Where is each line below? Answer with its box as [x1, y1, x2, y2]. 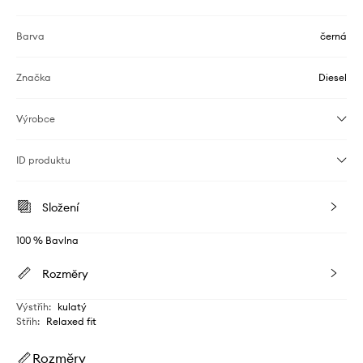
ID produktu [16, 154, 70, 166]
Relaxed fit [46, 315, 96, 327]
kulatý [58, 301, 87, 313]
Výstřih [16, 301, 49, 313]
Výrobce [16, 113, 55, 125]
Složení [42, 200, 79, 215]
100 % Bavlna [16, 234, 79, 246]
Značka [16, 71, 51, 83]
